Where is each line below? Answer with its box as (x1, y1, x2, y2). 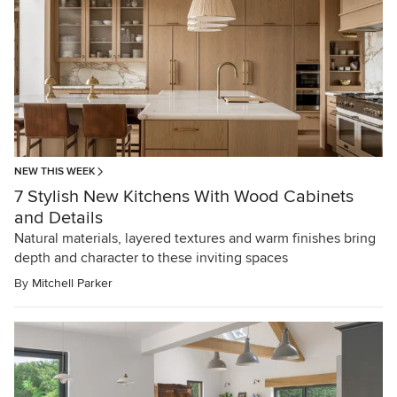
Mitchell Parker (32, 276, 113, 292)
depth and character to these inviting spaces (14, 249, 288, 268)
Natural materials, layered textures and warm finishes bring (14, 230, 376, 248)
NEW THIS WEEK (14, 165, 95, 179)
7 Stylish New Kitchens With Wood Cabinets (14, 186, 354, 208)
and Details (14, 207, 103, 230)
